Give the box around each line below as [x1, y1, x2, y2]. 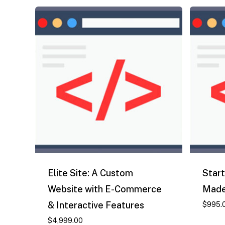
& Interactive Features [48, 200, 144, 211]
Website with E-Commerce [48, 184, 162, 195]
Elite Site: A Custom [48, 168, 133, 179]
